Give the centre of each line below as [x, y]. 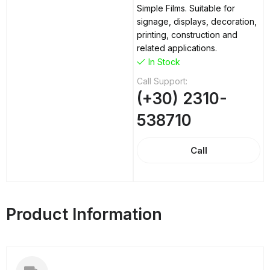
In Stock [165, 62]
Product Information [84, 215]
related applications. [177, 48]
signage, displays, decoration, [197, 22]
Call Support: [162, 81]
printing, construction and [187, 35]
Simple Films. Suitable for [186, 8]
